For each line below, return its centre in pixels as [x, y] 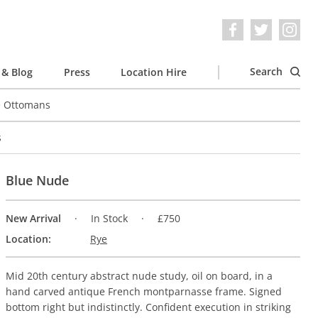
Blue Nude [38, 181]
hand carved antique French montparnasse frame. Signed [144, 292]
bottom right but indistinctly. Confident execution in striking [149, 307]
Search [268, 71]
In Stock [111, 219]
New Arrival [34, 219]
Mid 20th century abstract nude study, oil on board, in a [139, 276]
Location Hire [154, 72]
